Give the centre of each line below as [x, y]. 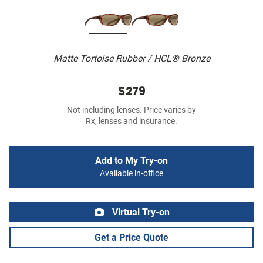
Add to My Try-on [131, 161]
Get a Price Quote [131, 238]
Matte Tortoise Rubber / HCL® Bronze [131, 59]
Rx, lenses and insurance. [131, 122]
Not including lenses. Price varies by [131, 110]
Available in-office [131, 174]
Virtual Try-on [140, 213]
